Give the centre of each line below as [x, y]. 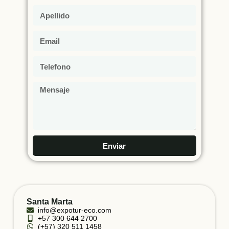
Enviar [114, 146]
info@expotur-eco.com [75, 210]
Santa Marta [49, 202]
